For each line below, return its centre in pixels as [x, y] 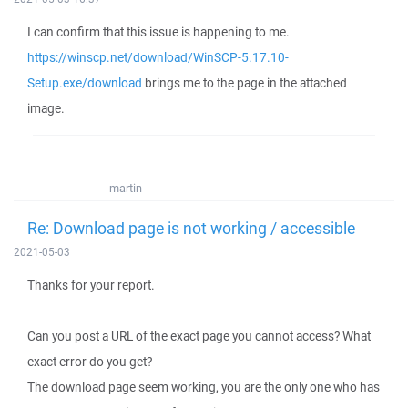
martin [126, 188]
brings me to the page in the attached [245, 83]
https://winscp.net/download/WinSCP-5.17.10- [158, 57]
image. [46, 108]
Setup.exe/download [85, 83]
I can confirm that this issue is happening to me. [158, 32]
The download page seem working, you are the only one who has [204, 387]
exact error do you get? [90, 362]
